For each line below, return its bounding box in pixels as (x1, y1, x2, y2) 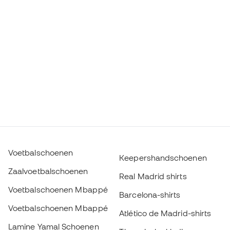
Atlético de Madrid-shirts (119, 208, 212, 218)
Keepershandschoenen (119, 153, 207, 162)
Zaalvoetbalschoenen (8, 166, 88, 176)
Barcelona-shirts (119, 190, 181, 199)
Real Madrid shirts (119, 171, 187, 181)
